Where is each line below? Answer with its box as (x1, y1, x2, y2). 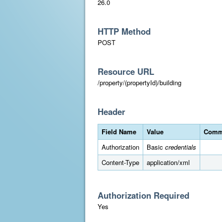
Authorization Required (98, 189, 189, 201)
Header (98, 106, 125, 117)
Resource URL (98, 65, 154, 77)
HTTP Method (98, 25, 151, 37)
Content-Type (102, 158, 139, 167)
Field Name (102, 127, 136, 136)
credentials (165, 142, 196, 152)
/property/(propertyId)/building (98, 78, 181, 87)
